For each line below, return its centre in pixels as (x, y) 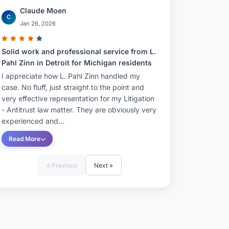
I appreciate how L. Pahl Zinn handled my (71, 76)
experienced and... (33, 121)
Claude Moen (43, 10)
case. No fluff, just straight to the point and (73, 87)
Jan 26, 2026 (38, 24)
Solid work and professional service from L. (79, 51)
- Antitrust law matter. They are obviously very (79, 110)
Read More (25, 139)
